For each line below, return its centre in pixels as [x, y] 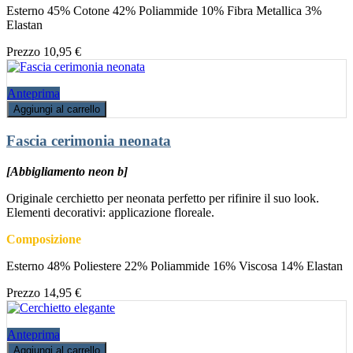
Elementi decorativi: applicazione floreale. [110, 213]
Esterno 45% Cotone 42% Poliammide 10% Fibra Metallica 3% [164, 10]
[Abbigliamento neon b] [67, 172]
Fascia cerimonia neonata [89, 141]
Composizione [44, 240]
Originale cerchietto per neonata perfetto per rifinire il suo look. [163, 199]
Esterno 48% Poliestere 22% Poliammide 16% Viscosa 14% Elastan [175, 266]
